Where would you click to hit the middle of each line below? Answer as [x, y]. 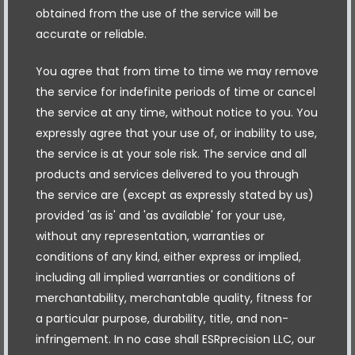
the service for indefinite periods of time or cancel [176, 92]
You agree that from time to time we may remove [177, 71]
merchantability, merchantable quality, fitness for [174, 298]
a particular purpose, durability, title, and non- [162, 318]
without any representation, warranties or [150, 236]
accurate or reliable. [91, 34]
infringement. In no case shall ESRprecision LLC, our [176, 339]
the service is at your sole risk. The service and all [171, 153]
